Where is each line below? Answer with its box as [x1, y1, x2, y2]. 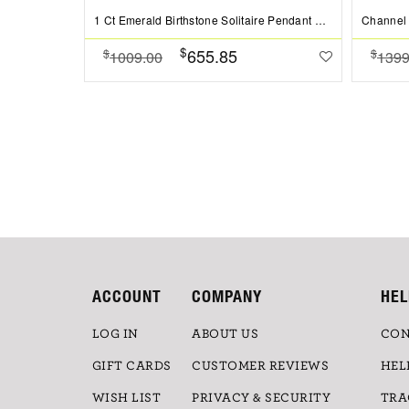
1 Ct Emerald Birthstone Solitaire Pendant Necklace [314, 11, 326, 27]
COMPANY [192, 286, 263, 306]
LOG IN [91, 327, 139, 341]
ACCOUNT [91, 286, 162, 306]
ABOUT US [192, 327, 259, 341]
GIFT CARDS [91, 359, 172, 372]
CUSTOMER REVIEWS [192, 359, 330, 372]
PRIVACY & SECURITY [192, 391, 331, 404]
